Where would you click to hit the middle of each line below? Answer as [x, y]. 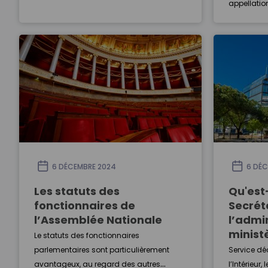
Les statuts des [77, 191]
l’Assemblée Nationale [98, 220]
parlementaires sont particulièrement [102, 250]
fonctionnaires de [85, 205]
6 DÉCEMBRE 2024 [84, 166]
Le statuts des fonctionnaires [87, 235]
